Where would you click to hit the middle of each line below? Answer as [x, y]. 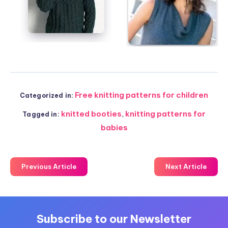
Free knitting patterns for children [142, 95]
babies [114, 128]
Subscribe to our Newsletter [114, 219]
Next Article [186, 167]
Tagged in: [41, 115]
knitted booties [91, 114]
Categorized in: [47, 96]
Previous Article [49, 167]
